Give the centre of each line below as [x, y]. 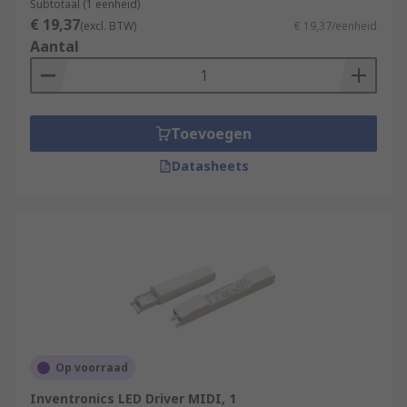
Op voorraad [92, 367]
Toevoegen [211, 134]
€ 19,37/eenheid [336, 26]
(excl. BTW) [108, 26]
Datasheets [210, 166]
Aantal [55, 46]
